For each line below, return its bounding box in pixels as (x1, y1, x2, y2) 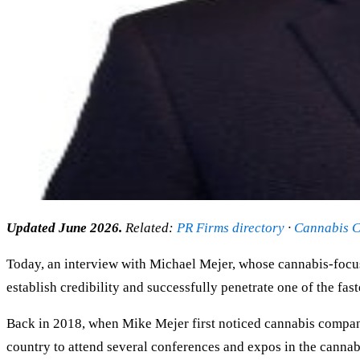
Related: (122, 219, 177, 235)
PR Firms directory (177, 219, 284, 235)
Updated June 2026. (6, 219, 122, 235)
